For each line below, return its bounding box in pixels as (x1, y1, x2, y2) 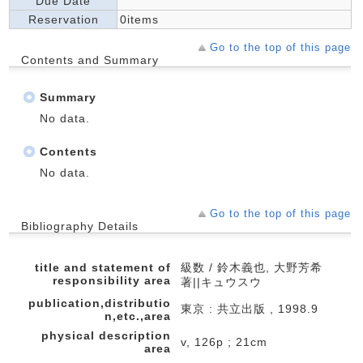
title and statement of (35, 261, 171, 274)
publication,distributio (28, 297, 171, 310)
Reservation (28, 13, 99, 26)
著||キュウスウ (181, 275, 262, 288)
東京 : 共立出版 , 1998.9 (181, 302, 318, 315)
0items (120, 13, 159, 26)
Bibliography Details (21, 220, 139, 233)
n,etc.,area (105, 310, 171, 322)
